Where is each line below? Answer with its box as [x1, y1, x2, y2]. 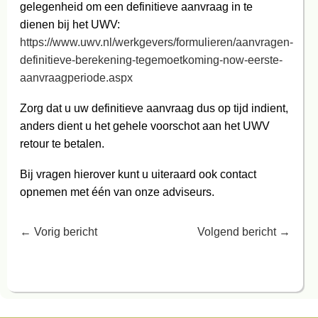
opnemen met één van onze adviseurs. [19, 185, 214, 198]
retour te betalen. [19, 137, 104, 150]
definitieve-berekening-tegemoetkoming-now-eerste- [19, 53, 283, 66]
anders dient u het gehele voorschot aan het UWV [19, 119, 270, 132]
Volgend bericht [197, 225, 279, 238]
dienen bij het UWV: [19, 18, 120, 31]
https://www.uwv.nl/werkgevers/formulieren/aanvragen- [19, 35, 293, 48]
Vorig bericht [31, 225, 97, 238]
